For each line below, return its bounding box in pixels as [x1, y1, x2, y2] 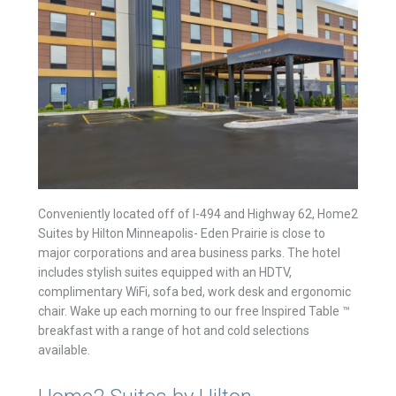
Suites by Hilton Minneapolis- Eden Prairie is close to [37, 226, 325, 241]
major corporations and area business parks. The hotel [37, 246, 340, 261]
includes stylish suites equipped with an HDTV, [37, 265, 292, 280]
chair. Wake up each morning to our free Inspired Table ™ [37, 304, 350, 319]
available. [37, 343, 90, 358]
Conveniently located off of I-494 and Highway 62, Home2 [37, 207, 358, 222]
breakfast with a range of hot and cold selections [37, 324, 309, 339]
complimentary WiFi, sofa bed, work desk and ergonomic [37, 285, 351, 300]
